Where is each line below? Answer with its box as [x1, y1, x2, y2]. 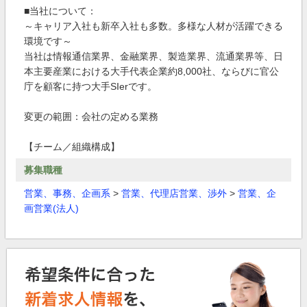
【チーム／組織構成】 [24, 141, 120, 152]
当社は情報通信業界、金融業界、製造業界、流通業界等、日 [24, 51, 283, 62]
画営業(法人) [24, 203, 79, 214]
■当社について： [24, 5, 97, 16]
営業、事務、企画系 [24, 188, 110, 199]
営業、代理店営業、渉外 [121, 188, 227, 199]
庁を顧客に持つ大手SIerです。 [24, 81, 157, 92]
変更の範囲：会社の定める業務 [24, 111, 158, 122]
